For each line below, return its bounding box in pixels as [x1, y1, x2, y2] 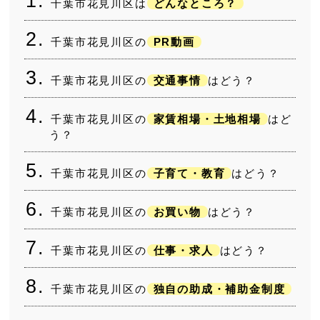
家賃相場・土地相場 [153, 113, 261, 126]
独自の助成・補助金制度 [153, 283, 286, 296]
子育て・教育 [153, 167, 226, 180]
